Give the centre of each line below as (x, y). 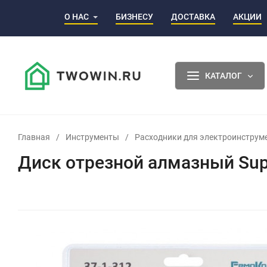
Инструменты (92, 137)
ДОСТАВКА (193, 16)
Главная (34, 137)
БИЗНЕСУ (134, 16)
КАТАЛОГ (223, 75)
